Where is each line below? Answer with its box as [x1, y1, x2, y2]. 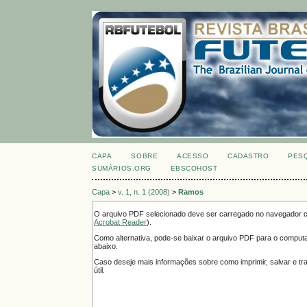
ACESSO [177, 152, 209, 160]
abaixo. [94, 242, 119, 251]
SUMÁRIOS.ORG [92, 164, 151, 172]
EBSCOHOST [170, 164, 218, 172]
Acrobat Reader [94, 217, 147, 226]
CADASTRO [228, 152, 269, 160]
